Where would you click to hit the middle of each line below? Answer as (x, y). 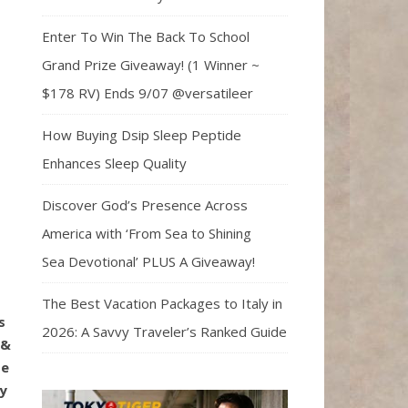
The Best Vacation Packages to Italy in (162, 303)
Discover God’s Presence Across (145, 204)
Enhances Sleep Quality (114, 163)
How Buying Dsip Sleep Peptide (142, 134)
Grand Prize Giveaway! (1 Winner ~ (151, 64)
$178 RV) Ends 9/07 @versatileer (148, 92)
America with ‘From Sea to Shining (147, 233)
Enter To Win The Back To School (146, 36)
